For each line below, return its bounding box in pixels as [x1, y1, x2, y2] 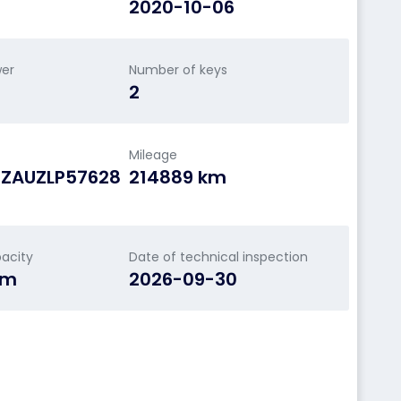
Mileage [128, 146, 177, 164]
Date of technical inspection [128, 248, 308, 266]
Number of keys [128, 61, 227, 79]
